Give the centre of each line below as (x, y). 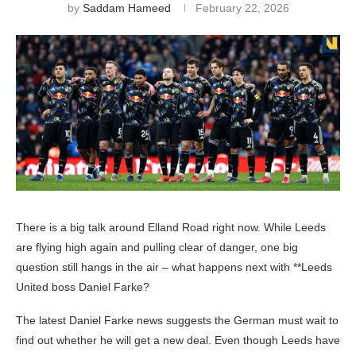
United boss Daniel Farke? (83, 286)
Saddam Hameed (126, 8)
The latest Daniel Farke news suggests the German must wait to (177, 320)
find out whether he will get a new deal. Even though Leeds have (178, 340)
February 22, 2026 (242, 8)
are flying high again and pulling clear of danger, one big (157, 247)
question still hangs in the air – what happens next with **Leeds (174, 267)
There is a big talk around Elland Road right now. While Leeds (171, 227)
